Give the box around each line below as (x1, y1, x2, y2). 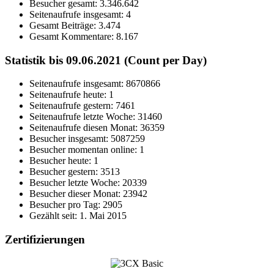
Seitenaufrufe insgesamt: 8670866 (29, 78, 160, 89)
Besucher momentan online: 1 (29, 144, 144, 155)
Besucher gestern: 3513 (29, 166, 120, 177)
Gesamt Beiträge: (29, 20, 98, 31)
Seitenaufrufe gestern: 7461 (29, 100, 135, 111)
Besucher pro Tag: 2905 (29, 199, 122, 210)
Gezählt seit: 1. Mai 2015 (29, 210, 127, 221)
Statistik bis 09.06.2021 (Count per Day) (5, 53, 207, 67)
